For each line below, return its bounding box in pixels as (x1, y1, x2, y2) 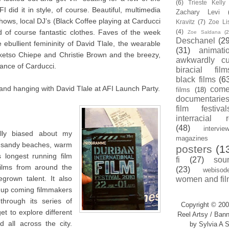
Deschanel (176, 36, 215, 45)
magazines (176, 134, 208, 142)
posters (176, 143, 212, 155)
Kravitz (176, 18, 195, 25)
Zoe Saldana (187, 29, 221, 35)
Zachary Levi (176, 8, 220, 16)
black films (176, 75, 216, 84)
